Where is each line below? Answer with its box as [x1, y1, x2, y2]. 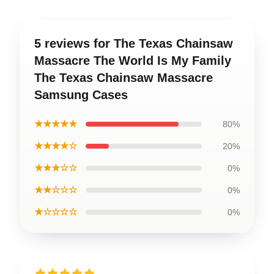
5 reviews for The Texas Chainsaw [34, 37, 233, 50]
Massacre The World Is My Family [34, 54, 231, 67]
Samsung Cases [34, 88, 128, 102]
